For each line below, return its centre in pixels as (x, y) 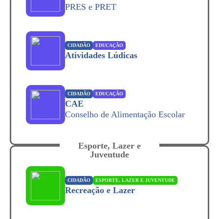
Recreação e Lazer (100, 190)
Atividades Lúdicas (101, 55)
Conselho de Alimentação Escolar (125, 114)
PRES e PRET (91, 7)
